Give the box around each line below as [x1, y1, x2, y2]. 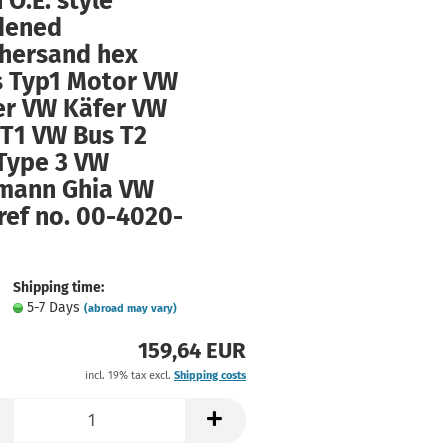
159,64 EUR [137, 337, 246, 364]
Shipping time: [12, 279, 104, 296]
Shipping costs [173, 369, 246, 382]
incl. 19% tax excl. [84, 369, 174, 382]
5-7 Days [26, 299, 84, 316]
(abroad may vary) [83, 302, 177, 315]
